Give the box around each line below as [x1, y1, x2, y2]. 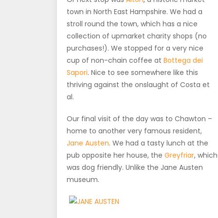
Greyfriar [164, 150, 194, 160]
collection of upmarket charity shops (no [67, 31, 207, 41]
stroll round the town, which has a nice [67, 18, 198, 29]
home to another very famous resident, [67, 126, 202, 136]
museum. [67, 174, 99, 184]
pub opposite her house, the [67, 150, 164, 160]
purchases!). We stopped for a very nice [67, 43, 203, 53]
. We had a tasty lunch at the [109, 138, 208, 148]
